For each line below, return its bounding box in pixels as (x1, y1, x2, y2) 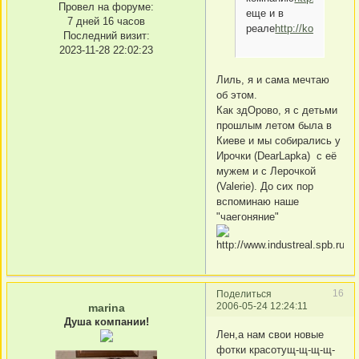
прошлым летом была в (216, 119, 332, 132)
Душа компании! (63, 316, 149, 329)
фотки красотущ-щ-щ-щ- (216, 343, 335, 356)
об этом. (216, 89, 257, 102)
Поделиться (216, 288, 272, 300)
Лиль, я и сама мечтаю (216, 74, 329, 87)
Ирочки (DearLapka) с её (216, 150, 337, 163)
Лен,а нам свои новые (216, 328, 324, 341)
